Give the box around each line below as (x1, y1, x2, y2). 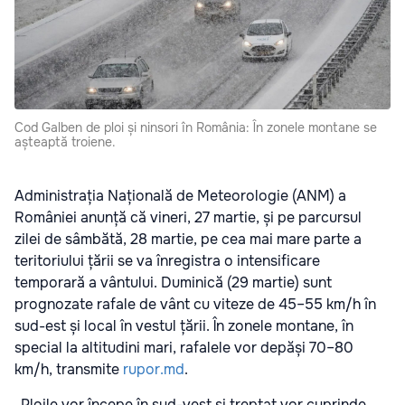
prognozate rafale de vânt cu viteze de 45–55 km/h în (14, 295, 376, 315)
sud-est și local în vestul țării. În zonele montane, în (14, 316, 353, 336)
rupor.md (123, 360, 184, 380)
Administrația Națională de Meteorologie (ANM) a (14, 186, 346, 206)
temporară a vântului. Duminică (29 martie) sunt (14, 273, 332, 293)
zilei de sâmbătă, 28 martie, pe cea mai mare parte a (14, 230, 362, 250)
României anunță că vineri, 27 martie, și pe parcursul (14, 208, 362, 228)
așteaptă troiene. (14, 134, 116, 151)
